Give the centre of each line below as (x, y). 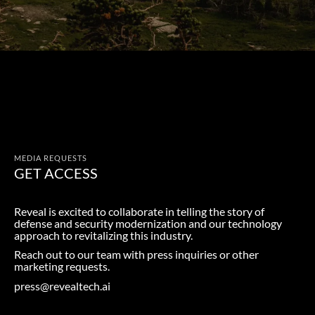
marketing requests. (62, 266)
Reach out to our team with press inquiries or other (136, 254)
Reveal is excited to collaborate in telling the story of (139, 211)
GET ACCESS (56, 173)
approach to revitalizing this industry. (103, 235)
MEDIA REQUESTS (51, 158)
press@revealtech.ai (62, 285)
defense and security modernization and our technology (148, 223)
